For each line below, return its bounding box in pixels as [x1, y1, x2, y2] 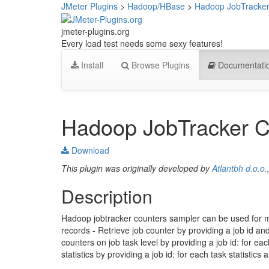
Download [69, 144, 109, 157]
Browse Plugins [129, 59, 190, 71]
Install [79, 59, 103, 71]
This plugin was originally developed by [61, 162, 212, 175]
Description [61, 183, 153, 210]
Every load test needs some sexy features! [61, 37, 223, 50]
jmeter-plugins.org [61, 25, 130, 38]
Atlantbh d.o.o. [212, 162, 267, 175]
